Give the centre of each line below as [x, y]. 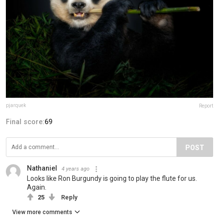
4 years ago [76, 169]
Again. [37, 187]
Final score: [25, 122]
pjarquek [16, 106]
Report [206, 106]
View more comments [42, 212]
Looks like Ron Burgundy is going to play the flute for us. [112, 179]
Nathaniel [42, 168]
